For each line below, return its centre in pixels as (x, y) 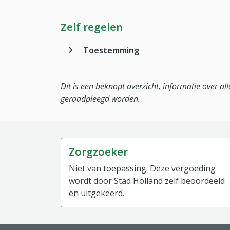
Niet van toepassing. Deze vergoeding (142, 168)
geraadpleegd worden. (100, 99)
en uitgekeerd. (97, 193)
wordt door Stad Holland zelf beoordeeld (147, 181)
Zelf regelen (92, 27)
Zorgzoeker (98, 152)
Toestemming (111, 50)
